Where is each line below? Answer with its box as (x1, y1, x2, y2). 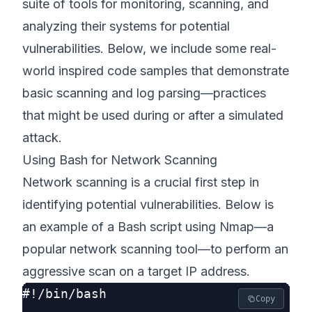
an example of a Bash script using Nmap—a (22, 219, 274, 234)
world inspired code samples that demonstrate (22, 63, 289, 78)
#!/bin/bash (22, 286, 107, 301)
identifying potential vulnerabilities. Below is (22, 197, 274, 212)
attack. (22, 130, 62, 145)
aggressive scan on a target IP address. (22, 264, 250, 279)
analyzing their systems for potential (22, 19, 230, 33)
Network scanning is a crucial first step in (22, 175, 259, 189)
